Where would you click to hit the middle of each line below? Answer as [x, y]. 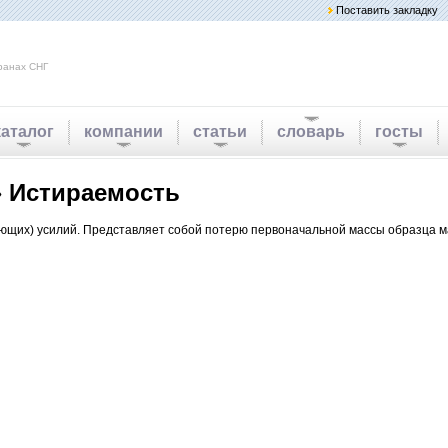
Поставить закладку [387, 10]
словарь [311, 131]
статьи [220, 131]
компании [123, 131]
